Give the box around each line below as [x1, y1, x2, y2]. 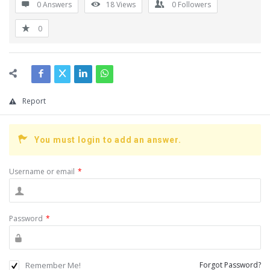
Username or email [9, 166, 75, 177]
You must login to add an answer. [34, 135, 181, 145]
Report [22, 96, 46, 106]
